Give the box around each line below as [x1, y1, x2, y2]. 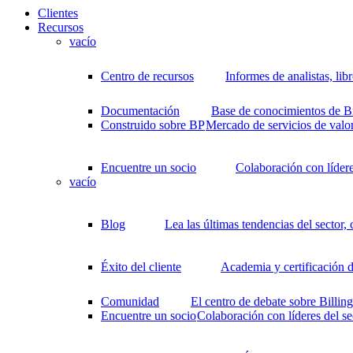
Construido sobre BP [101, 118, 205, 132]
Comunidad [101, 295, 159, 309]
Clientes [38, 6, 78, 20]
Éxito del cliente [101, 260, 181, 274]
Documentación [101, 104, 180, 118]
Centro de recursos [101, 69, 194, 84]
